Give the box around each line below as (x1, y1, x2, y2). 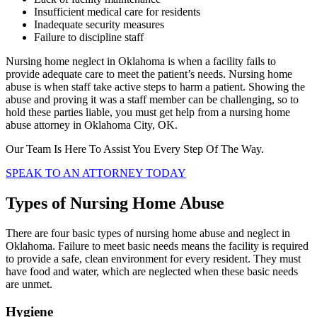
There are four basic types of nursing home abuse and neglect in (6, 226, 290, 239)
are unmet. (6, 277, 55, 290)
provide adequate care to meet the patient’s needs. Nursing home (6, 68, 292, 81)
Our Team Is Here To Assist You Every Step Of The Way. (6, 143, 264, 156)
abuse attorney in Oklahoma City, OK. (6, 119, 180, 132)
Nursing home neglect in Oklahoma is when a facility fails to (6, 55, 276, 68)
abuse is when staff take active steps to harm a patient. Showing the (6, 81, 305, 93)
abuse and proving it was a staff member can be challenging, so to (6, 93, 299, 106)
